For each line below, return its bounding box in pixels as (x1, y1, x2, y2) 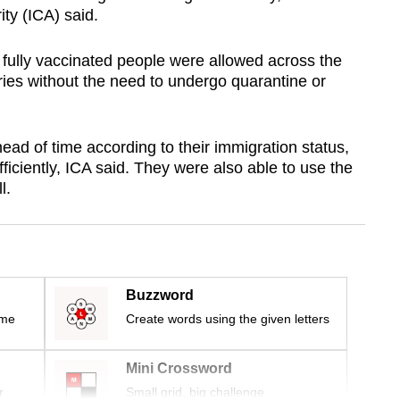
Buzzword (126, 287, 194, 304)
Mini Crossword (126, 361, 232, 377)
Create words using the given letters (126, 312, 329, 327)
